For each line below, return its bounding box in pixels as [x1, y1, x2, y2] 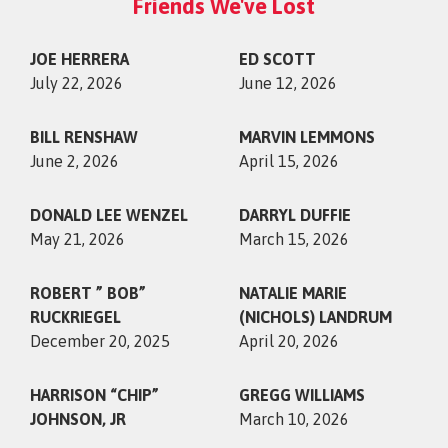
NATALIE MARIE [239, 283, 347, 302]
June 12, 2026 [239, 73, 337, 92]
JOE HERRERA [30, 49, 129, 68]
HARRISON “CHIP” [30, 385, 159, 404]
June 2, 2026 [30, 151, 119, 170]
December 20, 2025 [30, 331, 170, 350]
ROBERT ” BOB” [30, 283, 146, 302]
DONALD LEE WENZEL [30, 205, 188, 224]
